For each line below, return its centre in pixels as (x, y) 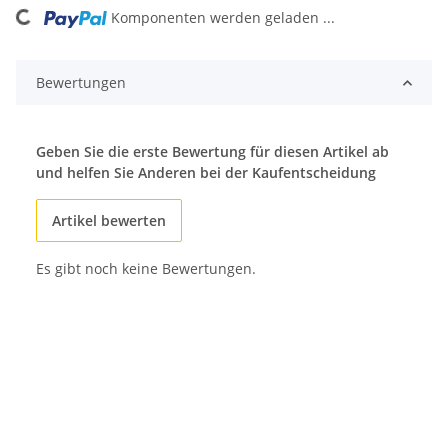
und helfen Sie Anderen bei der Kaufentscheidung (206, 173)
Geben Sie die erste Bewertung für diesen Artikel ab (212, 152)
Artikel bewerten (109, 221)
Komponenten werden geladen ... (223, 18)
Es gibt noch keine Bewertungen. (146, 269)
